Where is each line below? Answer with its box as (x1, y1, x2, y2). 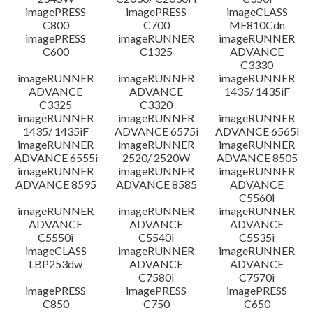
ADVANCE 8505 (216, 151, 298, 164)
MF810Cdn (228, 18, 285, 31)
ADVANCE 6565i (214, 124, 299, 138)
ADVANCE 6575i (114, 124, 198, 138)
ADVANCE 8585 (115, 177, 197, 191)
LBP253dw (29, 257, 83, 270)
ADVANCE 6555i (14, 151, 98, 164)
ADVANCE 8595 (15, 177, 96, 191)
